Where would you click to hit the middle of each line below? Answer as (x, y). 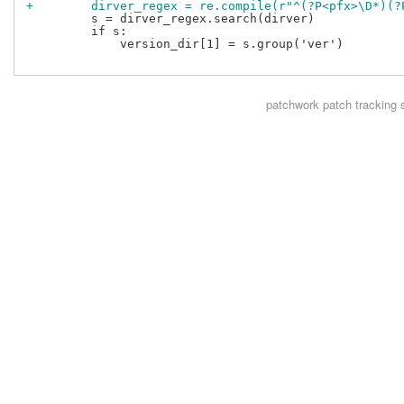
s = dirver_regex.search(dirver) (170, 19)
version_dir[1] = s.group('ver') (185, 44)
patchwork (292, 105)
